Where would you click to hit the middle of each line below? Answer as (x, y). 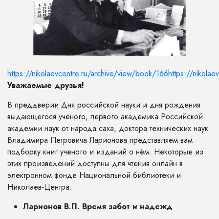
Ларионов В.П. (51, 207)
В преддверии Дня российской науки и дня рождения (104, 105)
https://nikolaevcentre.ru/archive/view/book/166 (88, 74)
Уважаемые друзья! (46, 85)
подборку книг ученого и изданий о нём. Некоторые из (105, 152)
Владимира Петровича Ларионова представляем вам (100, 140)
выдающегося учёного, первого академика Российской (105, 117)
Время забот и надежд (127, 207)
